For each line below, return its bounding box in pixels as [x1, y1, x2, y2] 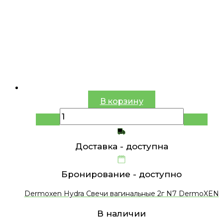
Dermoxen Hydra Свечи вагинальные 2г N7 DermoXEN [24, 189, 219, 199]
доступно [139, 169, 182, 179]
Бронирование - [61, 169, 139, 179]
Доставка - [75, 141, 126, 151]
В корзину [100, 96, 143, 106]
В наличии [97, 208, 146, 219]
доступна [125, 141, 168, 151]
